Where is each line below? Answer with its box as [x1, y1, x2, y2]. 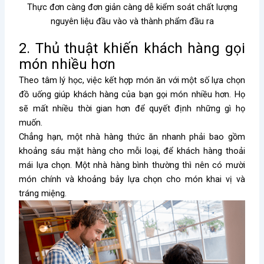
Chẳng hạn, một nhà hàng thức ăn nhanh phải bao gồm [19, 131, 245, 143]
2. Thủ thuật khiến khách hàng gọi [19, 40, 245, 57]
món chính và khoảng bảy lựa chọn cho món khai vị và [19, 174, 245, 185]
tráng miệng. [19, 188, 67, 199]
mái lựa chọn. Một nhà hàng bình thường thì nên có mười [19, 160, 245, 171]
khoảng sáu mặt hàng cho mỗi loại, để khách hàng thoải [19, 146, 245, 157]
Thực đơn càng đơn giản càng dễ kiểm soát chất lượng [27, 2, 237, 13]
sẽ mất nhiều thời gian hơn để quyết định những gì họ [19, 103, 245, 114]
